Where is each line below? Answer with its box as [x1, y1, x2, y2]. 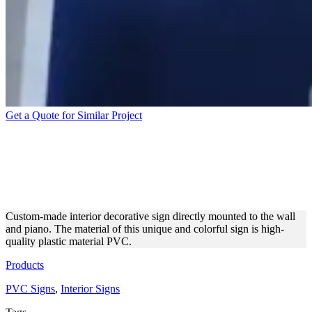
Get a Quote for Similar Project [6, 109, 142, 121]
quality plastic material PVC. [6, 235, 132, 247]
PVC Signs [6, 282, 55, 295]
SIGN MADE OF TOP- [6, 147, 227, 173]
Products [6, 258, 44, 271]
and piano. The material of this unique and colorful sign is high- [6, 222, 284, 235]
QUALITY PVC [6, 173, 159, 198]
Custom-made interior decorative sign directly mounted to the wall [6, 210, 295, 222]
